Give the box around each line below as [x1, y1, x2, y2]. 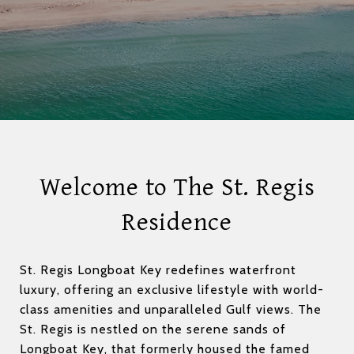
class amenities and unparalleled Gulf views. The [20, 301, 322, 317]
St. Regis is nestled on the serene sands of [20, 321, 286, 337]
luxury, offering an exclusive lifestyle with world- [20, 281, 324, 297]
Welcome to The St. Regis [39, 173, 315, 202]
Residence [122, 208, 232, 237]
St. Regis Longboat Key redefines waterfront [20, 262, 296, 277]
